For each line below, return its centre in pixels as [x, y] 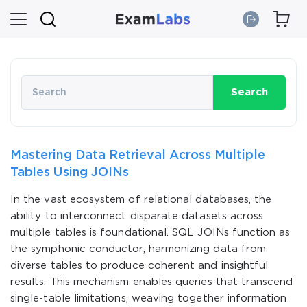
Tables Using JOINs [70, 173]
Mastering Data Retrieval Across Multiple [138, 156]
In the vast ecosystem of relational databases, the [141, 200]
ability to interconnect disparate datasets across [137, 216]
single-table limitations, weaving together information [149, 298]
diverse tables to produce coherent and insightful [139, 266]
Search [249, 92]
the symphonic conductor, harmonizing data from [138, 249]
